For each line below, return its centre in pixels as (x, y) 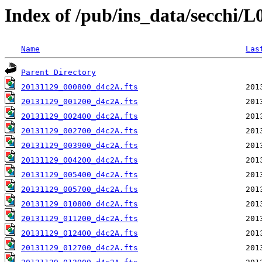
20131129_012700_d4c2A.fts (80, 248)
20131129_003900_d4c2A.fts (80, 146)
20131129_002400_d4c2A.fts (80, 116)
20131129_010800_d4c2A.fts (80, 204)
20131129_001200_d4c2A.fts (80, 102)
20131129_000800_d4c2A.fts (80, 87)
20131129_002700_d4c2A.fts (80, 131)
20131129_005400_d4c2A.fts (80, 175)
